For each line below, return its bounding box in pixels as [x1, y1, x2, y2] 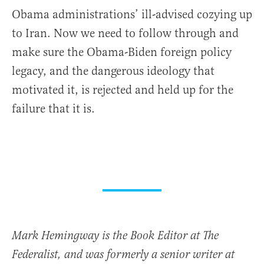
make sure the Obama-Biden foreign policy [12, 45, 232, 60]
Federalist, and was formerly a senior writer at [12, 247, 235, 262]
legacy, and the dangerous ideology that [12, 64, 214, 78]
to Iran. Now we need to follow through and [12, 26, 239, 41]
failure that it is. [12, 101, 95, 116]
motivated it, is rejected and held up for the [12, 82, 233, 97]
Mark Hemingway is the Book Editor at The [12, 229, 219, 243]
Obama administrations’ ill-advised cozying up [12, 7, 252, 22]
